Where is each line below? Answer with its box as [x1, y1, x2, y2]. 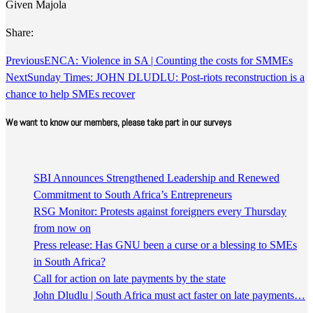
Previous [6, 54, 44, 66]
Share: [6, 27, 34, 38]
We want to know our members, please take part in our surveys [6, 115, 231, 129]
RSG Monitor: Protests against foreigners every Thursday [34, 205, 286, 218]
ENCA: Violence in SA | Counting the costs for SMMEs [44, 54, 293, 66]
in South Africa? [34, 256, 105, 268]
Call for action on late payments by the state [34, 272, 226, 285]
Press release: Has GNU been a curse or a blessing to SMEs [34, 239, 297, 252]
